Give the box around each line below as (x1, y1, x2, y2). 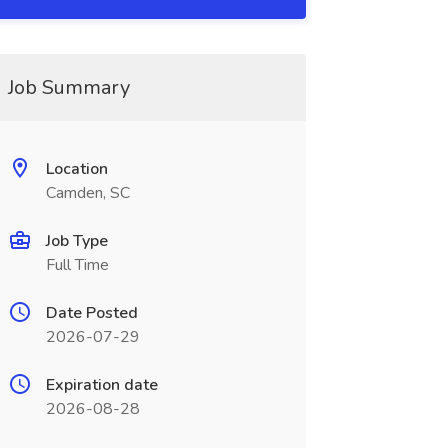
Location (45, 158, 108, 180)
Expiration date (45, 374, 158, 396)
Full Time (45, 254, 109, 276)
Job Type (45, 230, 108, 252)
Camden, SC (45, 182, 130, 204)
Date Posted (45, 302, 138, 324)
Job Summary (7, 74, 130, 101)
